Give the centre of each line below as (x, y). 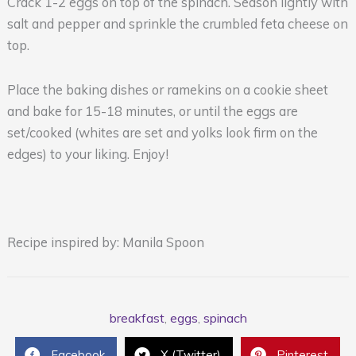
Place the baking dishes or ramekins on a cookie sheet (167, 89)
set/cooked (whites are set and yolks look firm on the (162, 132)
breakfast (137, 317)
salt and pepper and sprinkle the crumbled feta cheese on (177, 24)
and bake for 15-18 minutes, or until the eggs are (152, 111)
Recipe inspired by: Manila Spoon (105, 243)
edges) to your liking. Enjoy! (87, 154)
